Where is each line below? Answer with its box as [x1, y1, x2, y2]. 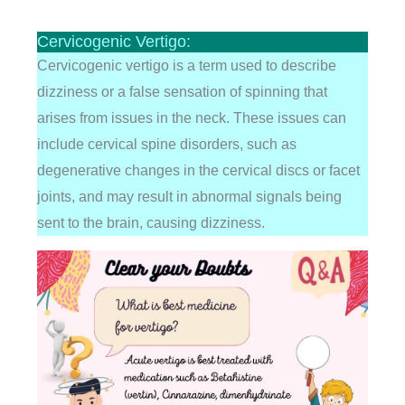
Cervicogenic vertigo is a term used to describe [36, 58, 336, 73]
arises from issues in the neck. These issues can [36, 110, 346, 126]
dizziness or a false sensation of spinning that [36, 84, 327, 99]
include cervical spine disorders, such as [36, 137, 297, 152]
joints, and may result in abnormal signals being [36, 189, 342, 204]
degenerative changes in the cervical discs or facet [36, 163, 360, 178]
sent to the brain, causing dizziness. [36, 215, 265, 231]
